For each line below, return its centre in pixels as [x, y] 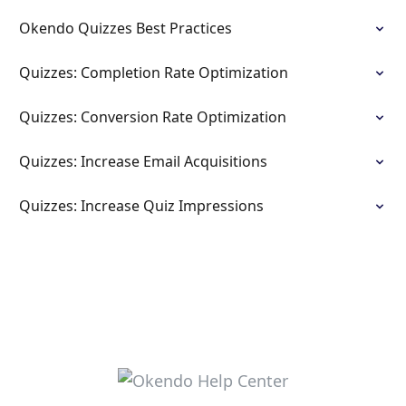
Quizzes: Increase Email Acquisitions [143, 161]
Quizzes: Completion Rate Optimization [154, 72]
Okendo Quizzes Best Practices [126, 28]
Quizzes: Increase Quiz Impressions [141, 206]
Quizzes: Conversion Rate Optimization [153, 117]
